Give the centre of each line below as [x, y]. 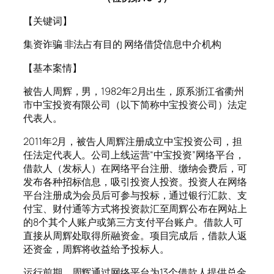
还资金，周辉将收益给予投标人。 [96, 249]
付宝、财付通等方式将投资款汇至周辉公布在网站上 [135, 209]
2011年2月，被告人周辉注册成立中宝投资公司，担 [133, 142]
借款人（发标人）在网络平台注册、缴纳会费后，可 [135, 168]
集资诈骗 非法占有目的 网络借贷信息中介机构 [122, 44]
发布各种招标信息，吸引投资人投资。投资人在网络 [135, 182]
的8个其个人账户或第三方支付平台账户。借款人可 [133, 222]
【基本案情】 [53, 68]
